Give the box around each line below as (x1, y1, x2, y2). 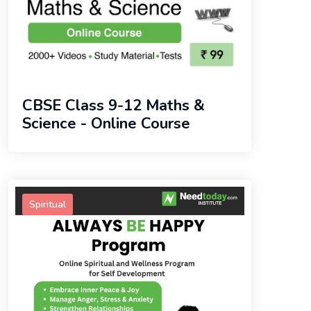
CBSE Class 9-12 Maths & (22, 95, 205, 117)
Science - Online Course (22, 113, 190, 135)
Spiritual (29, 198, 66, 212)
